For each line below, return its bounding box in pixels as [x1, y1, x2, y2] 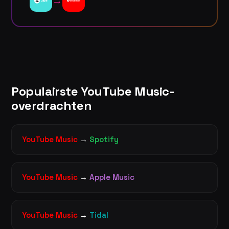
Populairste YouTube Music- [11, 83, 175, 99]
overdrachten [11, 97, 92, 113]
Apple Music [89, 172, 134, 182]
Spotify [89, 134, 119, 144]
